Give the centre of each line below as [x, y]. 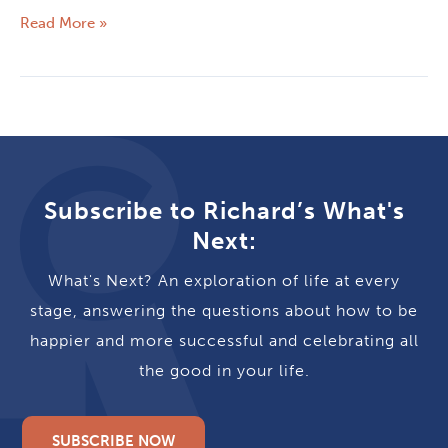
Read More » [63, 23]
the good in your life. [224, 370]
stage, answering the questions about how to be [224, 310]
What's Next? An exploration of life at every [224, 280]
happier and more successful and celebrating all [224, 340]
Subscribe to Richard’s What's [224, 210]
